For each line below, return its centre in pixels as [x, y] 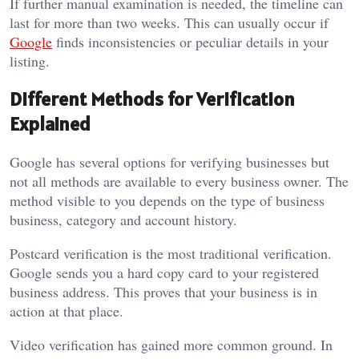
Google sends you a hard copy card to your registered [164, 273]
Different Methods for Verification [152, 99]
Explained [50, 124]
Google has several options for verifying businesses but [169, 162]
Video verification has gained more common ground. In [171, 345]
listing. [30, 61]
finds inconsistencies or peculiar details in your [190, 42]
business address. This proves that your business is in [163, 292]
